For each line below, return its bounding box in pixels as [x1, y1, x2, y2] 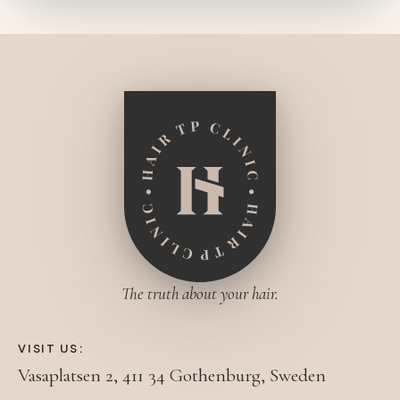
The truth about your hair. [121, 282, 279, 304]
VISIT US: [18, 340, 85, 355]
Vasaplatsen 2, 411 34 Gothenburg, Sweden [18, 363, 326, 387]
